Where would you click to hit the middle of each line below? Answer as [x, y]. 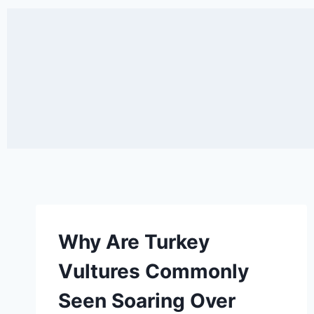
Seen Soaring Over [147, 301]
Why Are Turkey [134, 242]
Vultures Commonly [153, 271]
